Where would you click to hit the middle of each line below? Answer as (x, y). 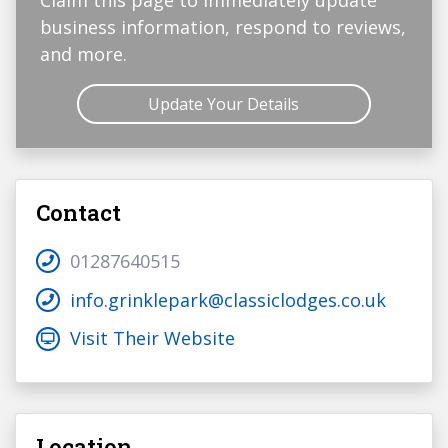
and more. (83, 54)
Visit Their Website (152, 338)
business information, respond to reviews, (223, 27)
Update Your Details (224, 104)
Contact (78, 213)
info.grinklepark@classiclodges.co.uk (228, 299)
